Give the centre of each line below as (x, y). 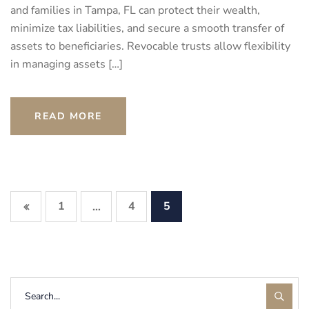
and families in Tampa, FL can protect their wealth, (135, 11)
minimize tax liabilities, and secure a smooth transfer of (147, 29)
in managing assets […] (67, 64)
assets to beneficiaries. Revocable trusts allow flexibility (150, 47)
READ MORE (68, 117)
